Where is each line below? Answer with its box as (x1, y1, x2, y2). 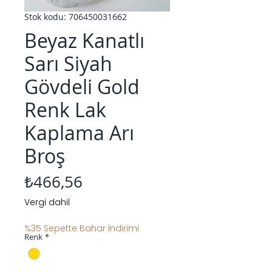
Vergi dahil (24, 196, 70, 209)
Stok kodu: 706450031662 (24, 11, 127, 23)
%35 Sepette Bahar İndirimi (24, 222, 139, 235)
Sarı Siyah (24, 50, 112, 77)
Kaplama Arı (24, 120, 134, 146)
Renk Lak (24, 97, 106, 123)
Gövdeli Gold (24, 73, 140, 100)
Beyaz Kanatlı (24, 27, 144, 54)
